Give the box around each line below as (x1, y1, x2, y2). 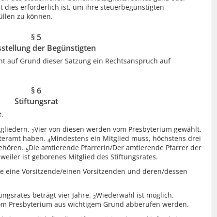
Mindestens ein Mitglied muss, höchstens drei (50, 133, 201, 143)
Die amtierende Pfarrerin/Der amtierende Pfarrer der (29, 142, 202, 152)
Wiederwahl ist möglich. (96, 190, 174, 200)
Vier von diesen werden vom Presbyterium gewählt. (34, 124, 202, 134)
